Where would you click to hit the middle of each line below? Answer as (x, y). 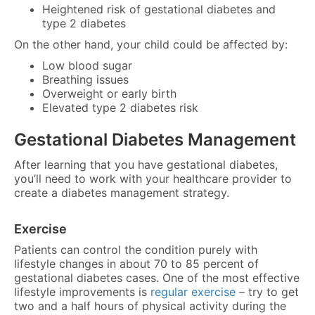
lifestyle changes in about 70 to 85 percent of (136, 263)
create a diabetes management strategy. (122, 192)
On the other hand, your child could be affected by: (151, 44)
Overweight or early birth (109, 93)
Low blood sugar (87, 65)
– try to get (267, 291)
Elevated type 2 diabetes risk (120, 107)
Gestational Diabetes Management (155, 139)
